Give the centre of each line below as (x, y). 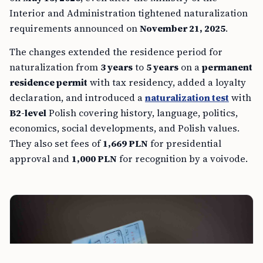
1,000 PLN (94, 159)
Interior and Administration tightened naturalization (129, 13)
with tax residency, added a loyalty (167, 82)
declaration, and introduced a (77, 98)
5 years (162, 67)
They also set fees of (56, 144)
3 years (117, 67)
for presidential (185, 144)
